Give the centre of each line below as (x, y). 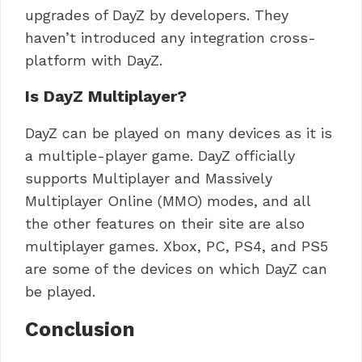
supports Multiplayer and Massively (149, 178)
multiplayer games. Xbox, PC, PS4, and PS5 (177, 246)
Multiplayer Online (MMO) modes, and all (168, 200)
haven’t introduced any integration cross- (170, 37)
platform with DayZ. (94, 60)
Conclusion (80, 329)
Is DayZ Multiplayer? (106, 96)
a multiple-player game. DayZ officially (160, 155)
